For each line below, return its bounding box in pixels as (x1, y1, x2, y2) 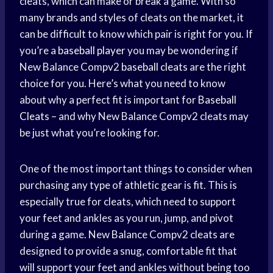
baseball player (58, 44, 126, 57)
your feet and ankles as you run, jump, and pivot (19, 211, 233, 225)
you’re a (19, 44, 58, 57)
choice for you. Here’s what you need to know (19, 77, 225, 90)
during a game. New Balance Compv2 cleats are (19, 228, 235, 241)
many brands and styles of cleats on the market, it (19, 11, 244, 24)
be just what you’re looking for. (19, 126, 160, 140)
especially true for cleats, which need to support (19, 195, 236, 208)
